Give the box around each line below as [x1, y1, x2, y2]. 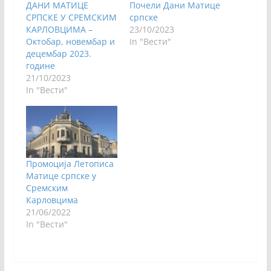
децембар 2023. [25, 47, 91, 59]
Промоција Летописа [25, 158, 114, 170]
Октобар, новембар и [25, 35, 115, 47]
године [25, 59, 55, 71]
